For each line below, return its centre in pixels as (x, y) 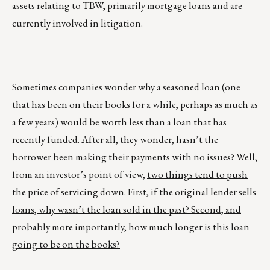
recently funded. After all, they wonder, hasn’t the (115, 140)
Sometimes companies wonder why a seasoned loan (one (126, 87)
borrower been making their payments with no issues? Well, (135, 157)
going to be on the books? (66, 244)
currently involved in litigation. (77, 23)
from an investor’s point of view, (80, 174)
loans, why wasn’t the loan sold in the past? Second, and (127, 209)
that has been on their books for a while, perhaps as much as (135, 105)
